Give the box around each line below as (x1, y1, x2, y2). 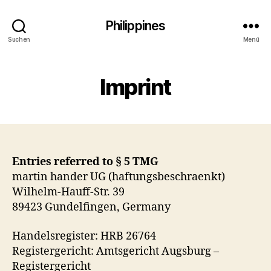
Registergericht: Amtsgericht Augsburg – (12, 244, 219, 258)
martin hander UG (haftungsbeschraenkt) (12, 170, 225, 184)
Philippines (105, 18, 166, 33)
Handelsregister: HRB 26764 (12, 229, 156, 243)
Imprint (100, 74, 171, 100)
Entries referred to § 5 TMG (12, 155, 158, 169)
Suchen (7, 35, 31, 43)
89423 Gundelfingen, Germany (12, 200, 171, 214)
